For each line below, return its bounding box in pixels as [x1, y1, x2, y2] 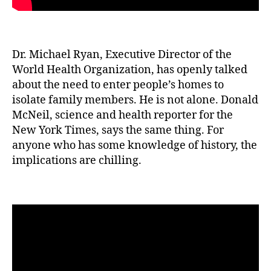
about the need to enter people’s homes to [12, 77, 224, 92]
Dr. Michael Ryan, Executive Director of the [12, 47, 232, 62]
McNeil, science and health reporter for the [12, 108, 233, 122]
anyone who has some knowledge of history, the [12, 138, 257, 152]
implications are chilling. [12, 153, 142, 168]
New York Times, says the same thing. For [12, 123, 224, 137]
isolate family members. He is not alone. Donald [12, 93, 258, 107]
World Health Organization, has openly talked [12, 62, 247, 77]
